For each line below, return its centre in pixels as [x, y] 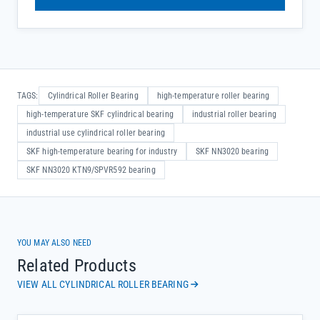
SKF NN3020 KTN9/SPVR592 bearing [91, 170]
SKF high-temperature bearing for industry [102, 151]
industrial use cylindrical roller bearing [96, 133]
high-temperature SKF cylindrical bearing [100, 114]
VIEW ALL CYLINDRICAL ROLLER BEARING [103, 284]
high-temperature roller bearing [213, 96]
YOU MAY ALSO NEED [55, 243]
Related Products [77, 266]
